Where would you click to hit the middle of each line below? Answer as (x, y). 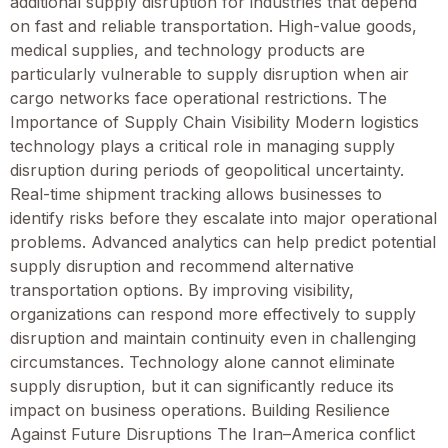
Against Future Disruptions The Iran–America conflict (212, 433)
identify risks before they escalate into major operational (223, 217)
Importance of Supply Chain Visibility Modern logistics (214, 121)
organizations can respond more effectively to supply (213, 313)
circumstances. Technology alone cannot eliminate (202, 361)
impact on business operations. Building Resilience (200, 409)
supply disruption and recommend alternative (182, 265)
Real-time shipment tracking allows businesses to (196, 193)
